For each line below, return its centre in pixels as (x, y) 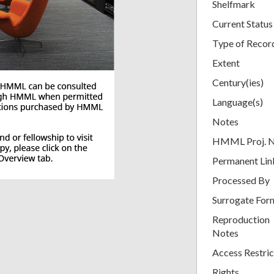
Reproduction (241, 219)
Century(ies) (238, 82)
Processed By (241, 180)
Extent (226, 62)
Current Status (243, 23)
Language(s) (238, 102)
